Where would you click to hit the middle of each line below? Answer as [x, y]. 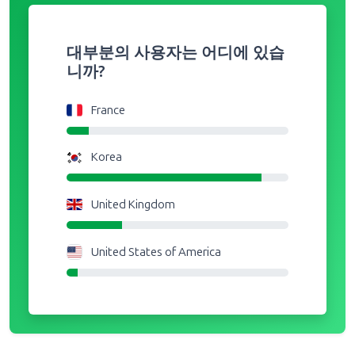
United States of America [156, 233]
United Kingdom [133, 185]
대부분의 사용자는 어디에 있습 [176, 34]
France [108, 91]
